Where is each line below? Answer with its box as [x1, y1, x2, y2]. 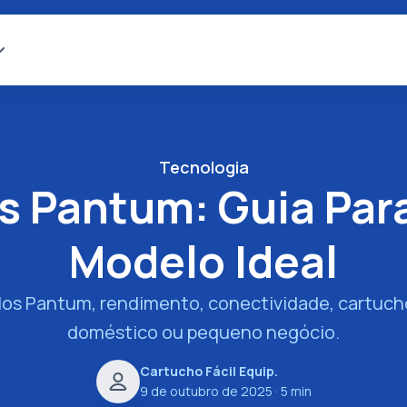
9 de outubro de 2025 [139, 382, 273, 400]
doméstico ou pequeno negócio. [67, 320, 340, 344]
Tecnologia [158, 156, 249, 178]
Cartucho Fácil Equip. [139, 362, 278, 380]
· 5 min [272, 382, 312, 400]
